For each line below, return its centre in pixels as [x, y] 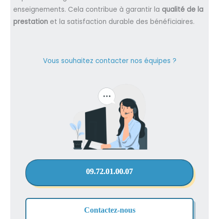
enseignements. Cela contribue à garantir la [88, 10]
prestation [31, 22]
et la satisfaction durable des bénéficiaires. [121, 22]
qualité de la [183, 10]
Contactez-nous [109, 210]
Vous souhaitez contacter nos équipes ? [109, 61]
